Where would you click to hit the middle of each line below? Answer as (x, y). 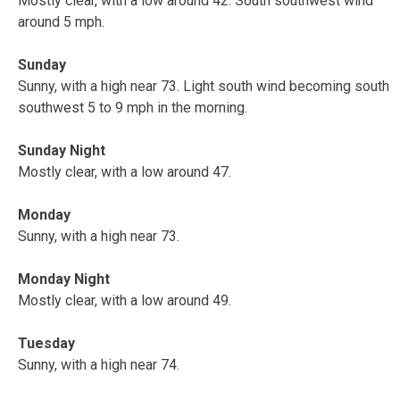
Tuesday (46, 343)
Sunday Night (62, 150)
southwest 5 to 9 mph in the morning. (133, 107)
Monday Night (64, 279)
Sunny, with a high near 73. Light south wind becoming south (204, 86)
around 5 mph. (61, 21)
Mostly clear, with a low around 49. (125, 300)
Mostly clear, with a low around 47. (125, 171)
